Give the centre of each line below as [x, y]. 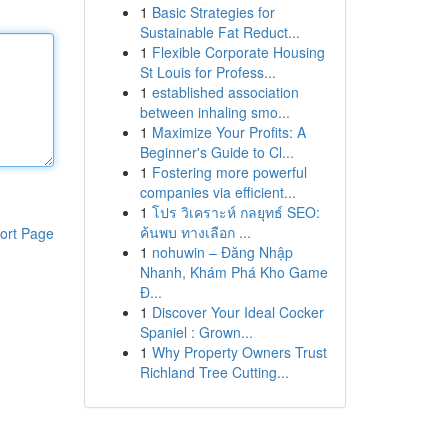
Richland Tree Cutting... [214, 372]
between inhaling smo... [214, 112]
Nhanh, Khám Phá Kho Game [233, 272]
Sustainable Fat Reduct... [219, 32]
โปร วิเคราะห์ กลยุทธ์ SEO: [235, 212]
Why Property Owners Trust [239, 352]
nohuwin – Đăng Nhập [222, 252]
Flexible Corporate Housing [238, 52]
